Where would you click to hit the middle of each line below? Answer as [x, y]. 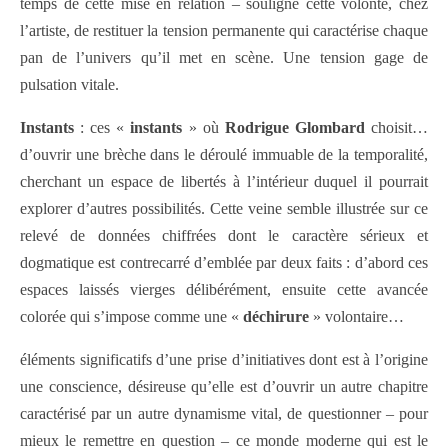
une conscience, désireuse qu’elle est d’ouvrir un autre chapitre [224, 387]
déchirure [276, 317]
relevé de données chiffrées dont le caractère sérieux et [224, 236]
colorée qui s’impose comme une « [131, 317]
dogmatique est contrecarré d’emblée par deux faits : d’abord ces [224, 263]
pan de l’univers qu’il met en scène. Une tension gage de [224, 58]
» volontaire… [356, 317]
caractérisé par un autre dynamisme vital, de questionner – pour [224, 414]
